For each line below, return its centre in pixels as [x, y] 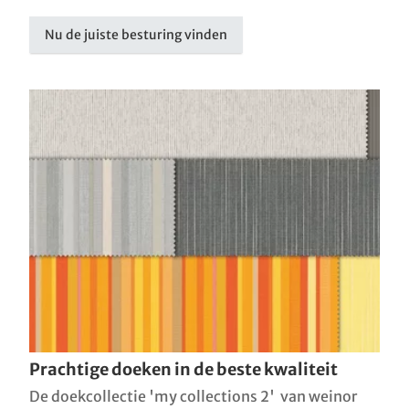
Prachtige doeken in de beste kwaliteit [184, 369]
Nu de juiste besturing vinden [136, 34]
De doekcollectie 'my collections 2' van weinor [193, 396]
